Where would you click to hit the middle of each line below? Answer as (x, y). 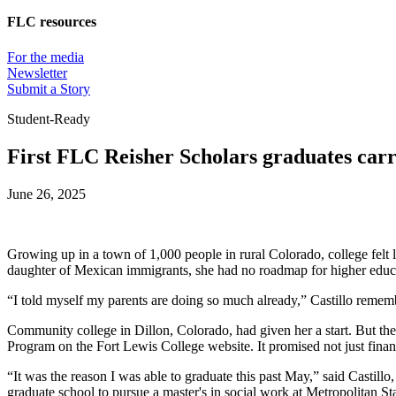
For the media (46, 57)
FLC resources (52, 22)
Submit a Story (49, 88)
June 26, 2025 (46, 194)
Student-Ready (49, 118)
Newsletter (37, 72)
